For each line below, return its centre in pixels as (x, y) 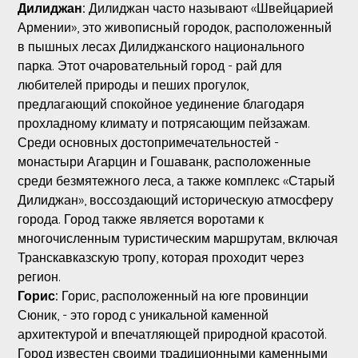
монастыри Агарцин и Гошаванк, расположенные (164, 161)
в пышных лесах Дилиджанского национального (161, 46)
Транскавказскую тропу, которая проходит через (160, 257)
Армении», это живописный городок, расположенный (174, 27)
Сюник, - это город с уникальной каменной (143, 314)
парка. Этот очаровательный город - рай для (149, 65)
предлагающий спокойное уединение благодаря (161, 103)
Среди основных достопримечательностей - (148, 142)
